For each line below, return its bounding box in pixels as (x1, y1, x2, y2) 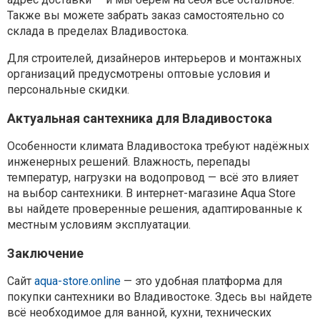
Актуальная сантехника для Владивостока (7, 111, 272, 126)
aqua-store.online (34, 274, 121, 289)
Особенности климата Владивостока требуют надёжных (7, 139, 309, 154)
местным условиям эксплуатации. (7, 218, 191, 232)
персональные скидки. (7, 83, 129, 97)
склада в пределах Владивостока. (7, 24, 189, 39)
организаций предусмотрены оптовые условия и (7, 67, 270, 81)
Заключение (7, 246, 84, 261)
